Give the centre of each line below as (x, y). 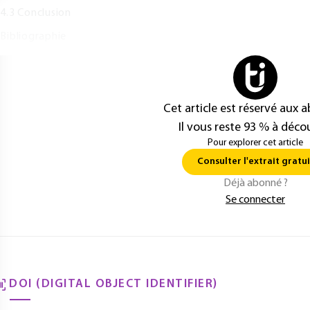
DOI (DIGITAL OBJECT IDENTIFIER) (113, 284)
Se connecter (255, 200)
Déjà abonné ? (255, 183)
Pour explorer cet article (255, 143)
